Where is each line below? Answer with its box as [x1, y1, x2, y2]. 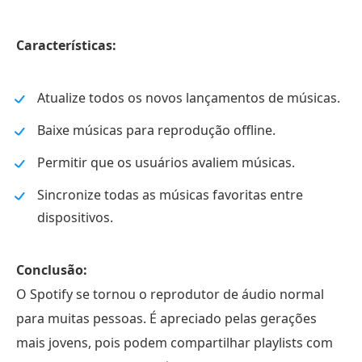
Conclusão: [16, 261, 87, 280]
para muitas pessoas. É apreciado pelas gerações [16, 309, 317, 328]
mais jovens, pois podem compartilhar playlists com [16, 334, 333, 352]
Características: [16, 36, 116, 55]
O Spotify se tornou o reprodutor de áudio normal [16, 285, 324, 304]
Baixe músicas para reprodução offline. [37, 121, 276, 140]
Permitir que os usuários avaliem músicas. [37, 154, 295, 172]
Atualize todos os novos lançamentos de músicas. [37, 89, 340, 107]
